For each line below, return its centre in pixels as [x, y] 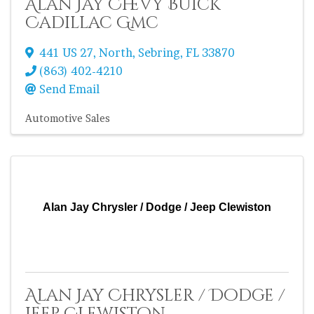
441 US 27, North [86, 53]
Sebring [159, 53]
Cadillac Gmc [92, 23]
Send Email [69, 89]
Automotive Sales [68, 118]
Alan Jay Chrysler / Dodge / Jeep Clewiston [157, 207]
